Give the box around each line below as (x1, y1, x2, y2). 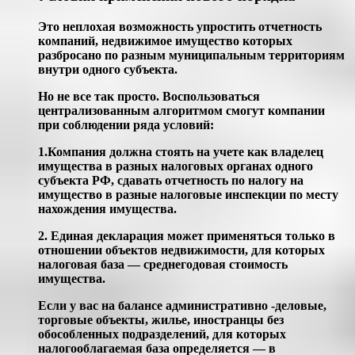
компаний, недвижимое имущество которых (38, 33, 292, 48)
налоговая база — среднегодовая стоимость (38, 257, 288, 271)
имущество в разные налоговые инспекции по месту (38, 187, 338, 201)
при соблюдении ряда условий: (38, 117, 214, 132)
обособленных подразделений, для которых (38, 326, 286, 341)
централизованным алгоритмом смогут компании (38, 103, 325, 117)
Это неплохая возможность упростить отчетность (38, 19, 322, 33)
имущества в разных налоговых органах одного (38, 158, 313, 173)
